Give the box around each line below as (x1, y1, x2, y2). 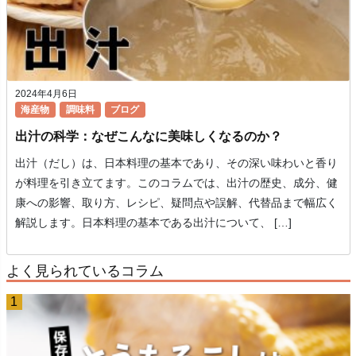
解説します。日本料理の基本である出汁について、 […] (14, 216, 292, 230)
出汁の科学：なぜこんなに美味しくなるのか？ (14, 130, 282, 144)
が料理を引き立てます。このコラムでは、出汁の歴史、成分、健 (14, 176, 338, 190)
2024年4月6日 (14, 87, 77, 99)
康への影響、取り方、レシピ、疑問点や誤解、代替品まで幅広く (14, 196, 338, 210)
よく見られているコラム (6, 262, 164, 279)
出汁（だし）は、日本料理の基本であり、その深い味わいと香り (14, 157, 338, 170)
